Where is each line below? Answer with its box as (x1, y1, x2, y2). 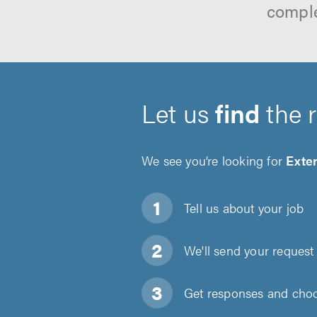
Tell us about (184, 199, 255, 217)
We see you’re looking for (142, 151, 287, 169)
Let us (142, 94, 216, 131)
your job (254, 199, 304, 217)
